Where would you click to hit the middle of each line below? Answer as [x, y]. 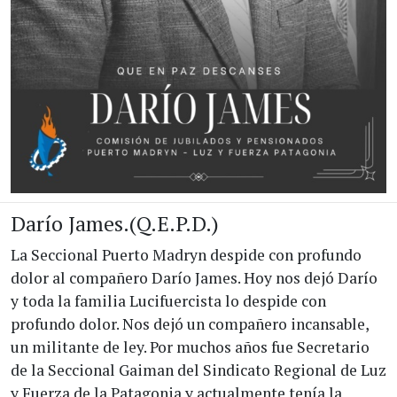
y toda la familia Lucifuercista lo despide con [168, 300]
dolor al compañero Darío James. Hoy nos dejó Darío [194, 277]
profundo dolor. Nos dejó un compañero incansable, [190, 323]
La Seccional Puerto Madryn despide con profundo [186, 254]
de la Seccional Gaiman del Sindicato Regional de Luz [198, 370]
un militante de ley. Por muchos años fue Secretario [190, 346]
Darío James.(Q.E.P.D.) [115, 223]
